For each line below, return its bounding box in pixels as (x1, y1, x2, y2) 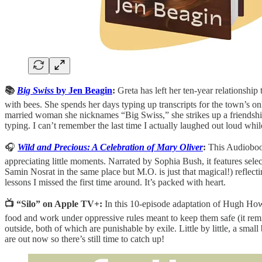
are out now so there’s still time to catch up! (5, 233, 164, 244)
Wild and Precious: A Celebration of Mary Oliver (18, 142, 203, 152)
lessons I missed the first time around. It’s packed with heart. (5, 177, 226, 187)
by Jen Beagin (56, 85, 112, 95)
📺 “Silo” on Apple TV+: (5, 198, 102, 209)
